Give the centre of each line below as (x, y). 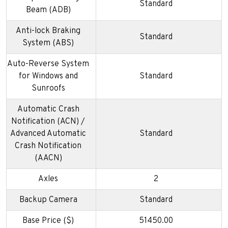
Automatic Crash (48, 109)
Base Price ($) (48, 221)
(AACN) (48, 158)
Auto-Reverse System (48, 64)
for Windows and (48, 76)
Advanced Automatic (48, 134)
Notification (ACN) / (48, 121)
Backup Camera (48, 200)
